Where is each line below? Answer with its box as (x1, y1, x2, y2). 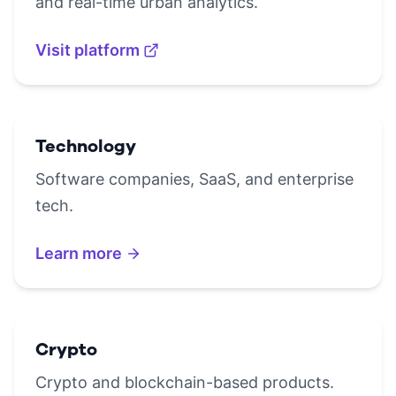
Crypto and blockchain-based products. (35, 373, 334, 392)
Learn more (35, 244, 122, 263)
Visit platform (35, 41, 140, 59)
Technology (35, 134, 136, 158)
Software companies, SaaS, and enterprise (35, 170, 354, 188)
